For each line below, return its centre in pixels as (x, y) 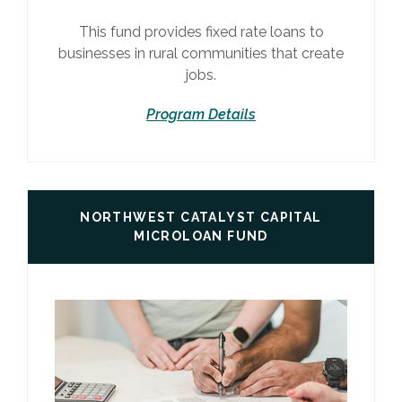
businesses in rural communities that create (201, 53)
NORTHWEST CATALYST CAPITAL (201, 217)
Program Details (201, 114)
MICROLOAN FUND (201, 236)
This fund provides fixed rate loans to (201, 31)
